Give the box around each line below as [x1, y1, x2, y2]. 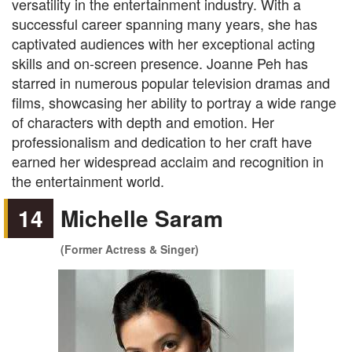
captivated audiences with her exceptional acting [12, 33, 315, 53]
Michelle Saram [60, 202, 224, 234]
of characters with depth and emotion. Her [12, 112, 274, 132]
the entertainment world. [12, 170, 164, 191]
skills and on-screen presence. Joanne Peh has [12, 53, 308, 73]
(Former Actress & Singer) [60, 241, 200, 257]
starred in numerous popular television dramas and [12, 72, 330, 93]
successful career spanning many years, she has [12, 13, 317, 34]
